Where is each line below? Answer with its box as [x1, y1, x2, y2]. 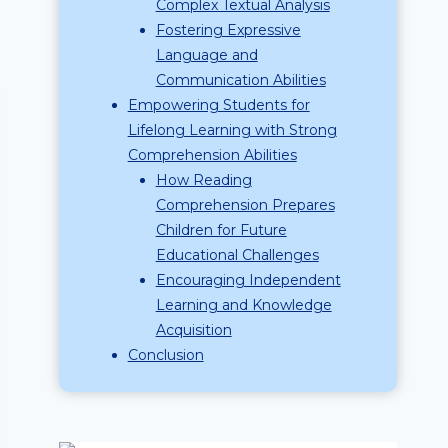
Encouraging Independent [155, 271, 341, 289]
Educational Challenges [155, 246, 319, 264]
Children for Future [155, 221, 287, 239]
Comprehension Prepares [155, 196, 335, 214]
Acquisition [155, 321, 232, 339]
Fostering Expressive [155, 21, 301, 39]
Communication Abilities [155, 71, 326, 89]
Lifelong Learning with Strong [127, 121, 337, 139]
